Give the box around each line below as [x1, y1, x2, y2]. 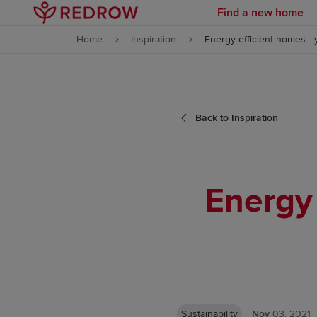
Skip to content [106, 13, 182, 27]
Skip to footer [110, 47, 178, 61]
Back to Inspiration [195, 112, 278, 124]
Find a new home [217, 5, 304, 20]
